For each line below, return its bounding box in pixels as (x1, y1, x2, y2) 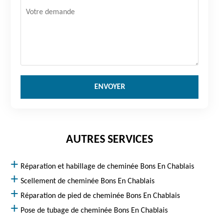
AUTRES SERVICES (66, 134, 153, 146)
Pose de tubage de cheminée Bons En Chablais (21, 207, 168, 215)
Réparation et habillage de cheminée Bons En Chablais (21, 163, 195, 171)
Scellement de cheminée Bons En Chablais (21, 177, 155, 185)
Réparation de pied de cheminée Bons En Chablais (21, 192, 180, 200)
